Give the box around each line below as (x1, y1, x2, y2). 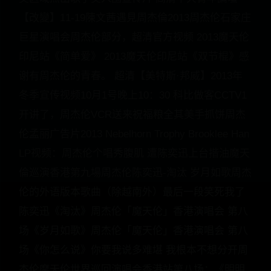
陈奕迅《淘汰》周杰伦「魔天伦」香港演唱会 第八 (19, 206, 248, 217)
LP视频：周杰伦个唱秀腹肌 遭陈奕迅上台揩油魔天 (19, 148, 250, 159)
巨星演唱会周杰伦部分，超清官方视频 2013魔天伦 (19, 31, 249, 43)
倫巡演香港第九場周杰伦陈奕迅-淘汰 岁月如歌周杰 (19, 167, 252, 178)
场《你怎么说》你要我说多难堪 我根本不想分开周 (19, 244, 248, 256)
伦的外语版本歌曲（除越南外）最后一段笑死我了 (19, 186, 245, 198)
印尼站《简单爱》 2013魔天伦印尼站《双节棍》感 (19, 51, 249, 62)
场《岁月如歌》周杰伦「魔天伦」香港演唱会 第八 (19, 225, 248, 237)
